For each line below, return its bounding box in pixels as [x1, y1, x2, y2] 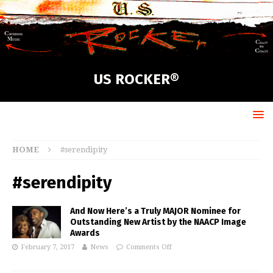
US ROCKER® [94, 71, 179, 88]
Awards [70, 228, 100, 239]
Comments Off [126, 243, 172, 252]
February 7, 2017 [21, 243, 74, 252]
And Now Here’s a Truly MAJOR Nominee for [70, 206, 241, 217]
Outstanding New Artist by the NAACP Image [70, 217, 246, 228]
